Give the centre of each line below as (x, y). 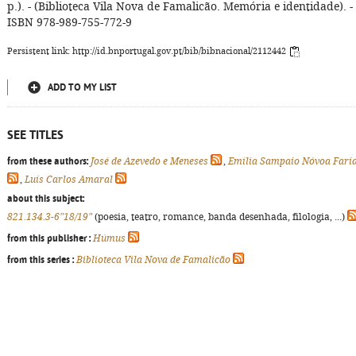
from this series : (41, 260)
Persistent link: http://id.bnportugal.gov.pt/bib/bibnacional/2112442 (148, 51)
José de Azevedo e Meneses (149, 161)
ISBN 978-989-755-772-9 (70, 22)
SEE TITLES (35, 135)
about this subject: (46, 199)
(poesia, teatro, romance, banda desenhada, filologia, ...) (220, 217)
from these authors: (48, 161)
